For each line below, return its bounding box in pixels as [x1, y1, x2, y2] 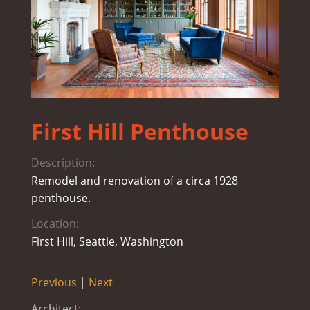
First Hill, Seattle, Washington [30, 234, 183, 250]
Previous [30, 275, 77, 291]
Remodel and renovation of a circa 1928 [30, 173, 238, 189]
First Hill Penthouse [30, 116, 248, 147]
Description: [30, 154, 95, 170]
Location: [30, 215, 79, 231]
